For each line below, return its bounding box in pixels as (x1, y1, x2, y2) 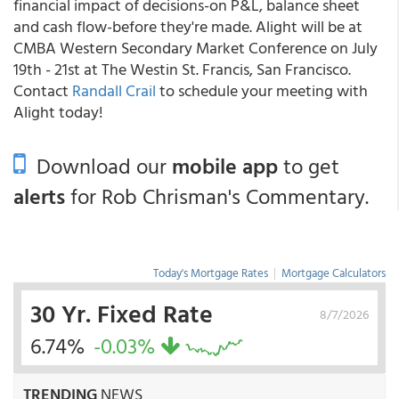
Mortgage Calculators (281, 264, 386, 281)
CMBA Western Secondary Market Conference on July (13, 36, 378, 60)
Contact (13, 78, 72, 102)
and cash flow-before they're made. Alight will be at (13, 14, 362, 38)
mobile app (172, 150, 278, 182)
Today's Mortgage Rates (153, 264, 268, 281)
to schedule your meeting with (156, 78, 368, 102)
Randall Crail (72, 78, 156, 102)
